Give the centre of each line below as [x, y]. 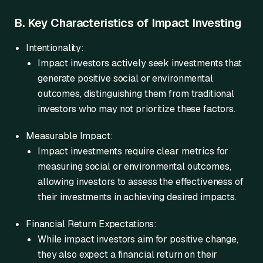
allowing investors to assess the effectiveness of [141, 182]
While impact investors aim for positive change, [138, 239]
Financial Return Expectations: [92, 224]
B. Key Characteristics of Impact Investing [128, 23]
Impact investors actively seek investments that [140, 63]
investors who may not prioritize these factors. [136, 109]
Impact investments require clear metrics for [133, 151]
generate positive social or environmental [125, 78]
